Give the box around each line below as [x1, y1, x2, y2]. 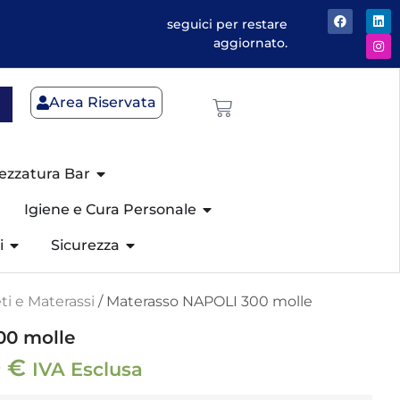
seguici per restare [167, 16, 288, 32]
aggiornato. [213, 35, 288, 51]
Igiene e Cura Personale [24, 201, 197, 218]
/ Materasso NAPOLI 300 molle [95, 293, 312, 310]
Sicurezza [51, 237, 121, 254]
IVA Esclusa [32, 358, 143, 380]
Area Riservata [48, 94, 156, 111]
